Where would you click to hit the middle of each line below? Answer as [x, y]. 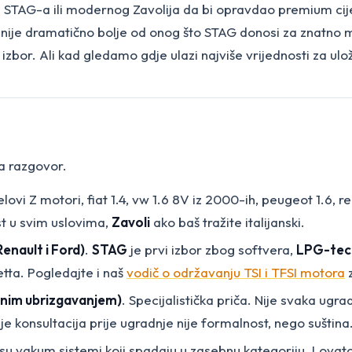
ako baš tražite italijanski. [227, 222]
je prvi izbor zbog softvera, [212, 249]
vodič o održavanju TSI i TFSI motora [236, 272]
